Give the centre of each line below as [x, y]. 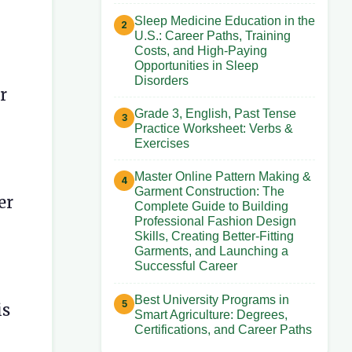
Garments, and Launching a [211, 251]
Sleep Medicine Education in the [225, 20]
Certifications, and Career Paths [223, 329]
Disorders [161, 80]
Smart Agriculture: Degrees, [211, 314]
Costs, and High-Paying [201, 50]
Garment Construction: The [209, 192]
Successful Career [186, 266]
